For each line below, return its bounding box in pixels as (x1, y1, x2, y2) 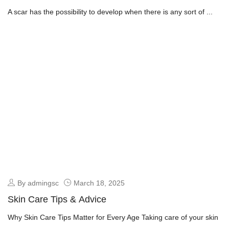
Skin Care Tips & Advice (8, 194, 106, 204)
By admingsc (17, 178, 59, 187)
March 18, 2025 (74, 178, 125, 187)
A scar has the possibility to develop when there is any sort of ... (8, 8, 213, 16)
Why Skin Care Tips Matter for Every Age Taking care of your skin (8, 213, 218, 221)
